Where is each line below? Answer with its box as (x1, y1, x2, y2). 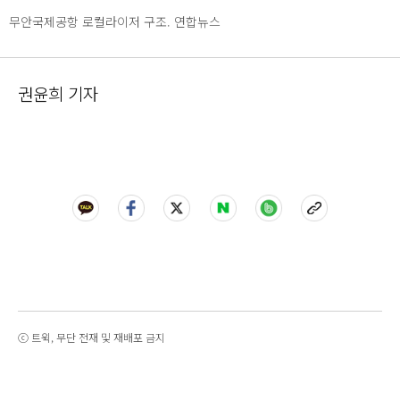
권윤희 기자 (18, 81, 98, 106)
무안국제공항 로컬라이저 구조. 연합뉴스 (9, 12, 221, 31)
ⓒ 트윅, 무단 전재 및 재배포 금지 (18, 329, 165, 346)
